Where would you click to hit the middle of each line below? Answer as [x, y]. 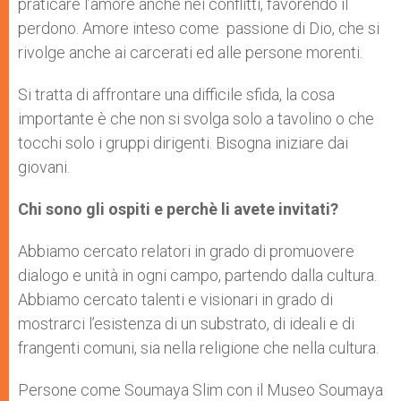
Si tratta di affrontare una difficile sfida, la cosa [176, 94]
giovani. [44, 167]
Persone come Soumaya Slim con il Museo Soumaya [200, 390]
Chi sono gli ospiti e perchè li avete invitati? [178, 209]
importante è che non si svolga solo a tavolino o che [196, 119]
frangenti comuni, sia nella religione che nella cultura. [198, 348]
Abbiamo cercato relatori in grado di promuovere [186, 251]
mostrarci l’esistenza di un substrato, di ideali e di [186, 324]
